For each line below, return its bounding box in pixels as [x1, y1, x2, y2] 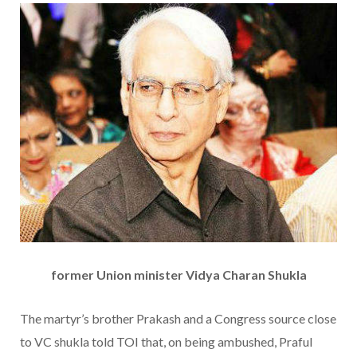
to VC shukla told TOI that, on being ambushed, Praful [20, 334, 312, 350]
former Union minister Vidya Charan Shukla [50, 267, 307, 283]
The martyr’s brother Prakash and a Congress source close [20, 311, 336, 327]
